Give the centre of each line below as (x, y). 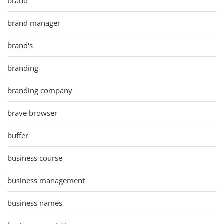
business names (35, 203)
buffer (18, 135)
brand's (20, 45)
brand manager (34, 23)
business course (35, 158)
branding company (40, 90)
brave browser (32, 113)
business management (46, 180)
